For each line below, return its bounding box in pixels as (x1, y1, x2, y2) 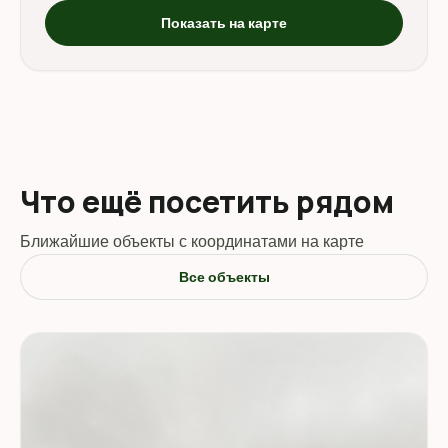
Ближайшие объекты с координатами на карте (20, 230, 364, 251)
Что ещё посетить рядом (20, 180, 394, 222)
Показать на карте (161, 13, 287, 32)
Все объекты (178, 267, 270, 286)
